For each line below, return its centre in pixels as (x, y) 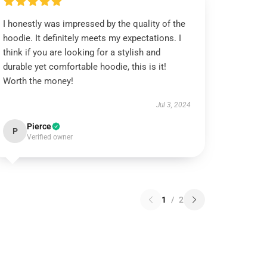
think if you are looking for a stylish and (82, 52)
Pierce (39, 126)
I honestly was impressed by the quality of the (94, 24)
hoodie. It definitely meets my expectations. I (92, 38)
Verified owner (50, 137)
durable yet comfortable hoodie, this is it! (85, 67)
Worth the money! (38, 81)
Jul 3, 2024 (173, 105)
